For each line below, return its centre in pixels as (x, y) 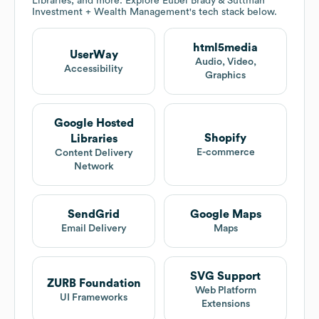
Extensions (225, 304)
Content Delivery (94, 153)
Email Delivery (94, 229)
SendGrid (94, 215)
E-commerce (225, 152)
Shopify (225, 138)
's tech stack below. (233, 12)
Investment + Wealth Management (111, 12)
